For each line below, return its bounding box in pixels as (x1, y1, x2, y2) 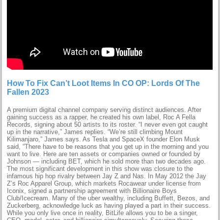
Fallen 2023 (7, 87, 50, 96)
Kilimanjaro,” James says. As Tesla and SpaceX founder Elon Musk (7, 135, 200, 143)
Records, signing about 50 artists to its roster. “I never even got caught (7, 120, 208, 128)
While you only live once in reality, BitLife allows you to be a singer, (7, 209, 198, 217)
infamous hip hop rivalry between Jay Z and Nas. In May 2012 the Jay (7, 172, 207, 180)
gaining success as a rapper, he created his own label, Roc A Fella (7, 113, 196, 121)
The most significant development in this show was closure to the (7, 165, 193, 172)
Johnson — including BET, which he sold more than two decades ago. (7, 157, 206, 165)
